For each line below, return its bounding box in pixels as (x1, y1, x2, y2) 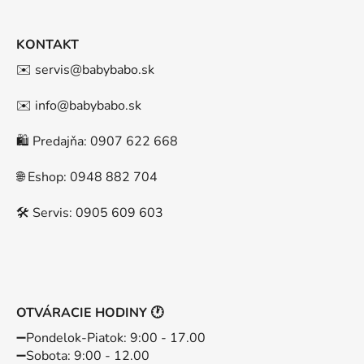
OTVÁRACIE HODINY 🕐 (16, 304, 163, 323)
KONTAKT (16, 36, 79, 54)
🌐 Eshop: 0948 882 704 (16, 168, 158, 187)
